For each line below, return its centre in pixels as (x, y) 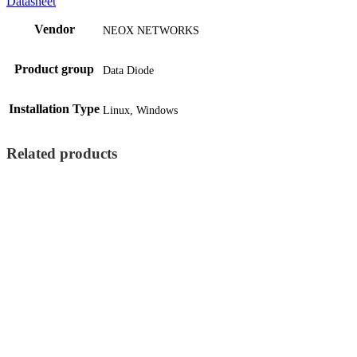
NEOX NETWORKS (151, 30)
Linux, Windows (140, 110)
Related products (62, 153)
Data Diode (128, 70)
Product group (54, 69)
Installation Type (54, 108)
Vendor (54, 29)
